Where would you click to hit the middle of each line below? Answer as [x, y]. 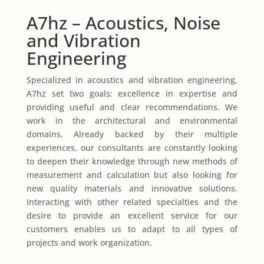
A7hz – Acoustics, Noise [123, 23]
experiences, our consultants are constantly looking [132, 148]
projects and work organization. [89, 242]
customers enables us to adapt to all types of [132, 229]
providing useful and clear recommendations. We [132, 107]
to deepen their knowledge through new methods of [132, 161]
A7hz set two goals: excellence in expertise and [132, 93]
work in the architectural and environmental [132, 121]
